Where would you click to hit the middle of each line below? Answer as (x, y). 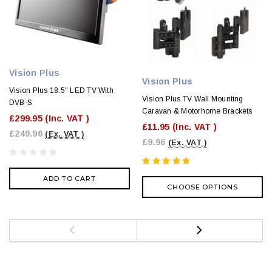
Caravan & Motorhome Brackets (197, 111)
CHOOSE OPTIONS (202, 187)
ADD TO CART (70, 178)
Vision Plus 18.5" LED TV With (61, 90)
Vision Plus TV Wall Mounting (193, 99)
